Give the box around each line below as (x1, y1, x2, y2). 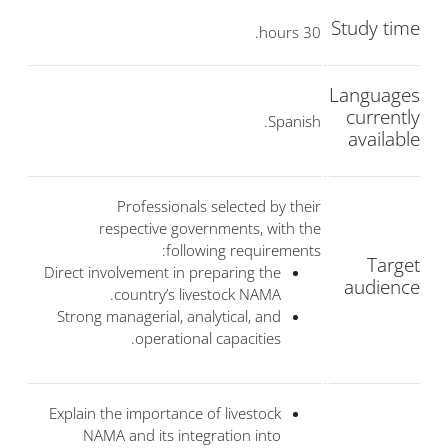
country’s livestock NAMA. (114, 284, 281, 305)
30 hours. (303, 22, 321, 43)
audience (344, 274, 420, 300)
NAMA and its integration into (83, 425, 281, 446)
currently (346, 104, 420, 130)
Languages (329, 82, 420, 108)
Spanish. (268, 111, 321, 132)
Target (367, 252, 420, 278)
